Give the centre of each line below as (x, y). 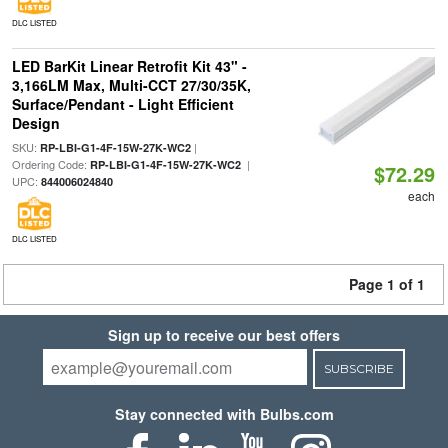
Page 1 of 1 (387, 284)
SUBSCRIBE (358, 368)
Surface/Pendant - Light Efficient (122, 104)
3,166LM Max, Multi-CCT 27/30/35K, (131, 85)
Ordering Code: (50, 164)
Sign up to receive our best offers (224, 335)
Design (35, 123)
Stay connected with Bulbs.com (224, 414)
